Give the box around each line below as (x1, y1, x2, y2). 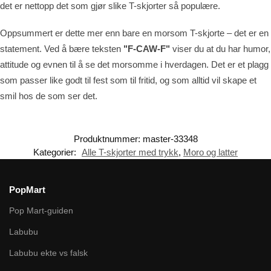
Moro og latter (183, 147, 238, 158)
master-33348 (142, 134, 198, 145)
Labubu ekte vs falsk (9, 247, 88, 258)
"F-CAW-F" (123, 43, 170, 54)
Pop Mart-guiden (9, 205, 73, 215)
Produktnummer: (73, 134, 143, 145)
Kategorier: (33, 147, 79, 158)
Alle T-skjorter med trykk (82, 147, 178, 158)
